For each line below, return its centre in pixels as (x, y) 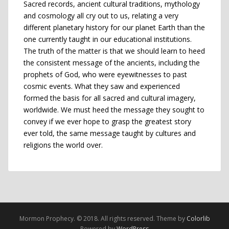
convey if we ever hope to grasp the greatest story (107, 121)
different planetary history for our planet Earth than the (114, 27)
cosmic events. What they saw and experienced (102, 86)
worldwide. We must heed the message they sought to (114, 110)
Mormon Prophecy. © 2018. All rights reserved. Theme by (103, 219)
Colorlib (198, 219)
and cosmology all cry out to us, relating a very (101, 16)
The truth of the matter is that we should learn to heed (114, 51)
